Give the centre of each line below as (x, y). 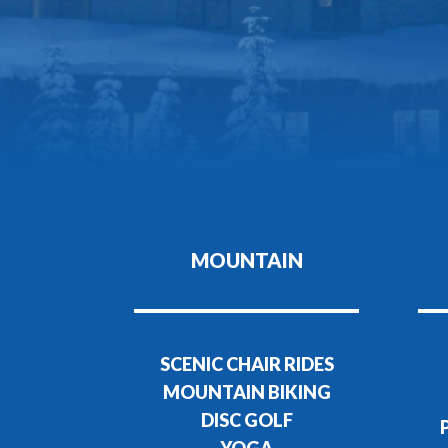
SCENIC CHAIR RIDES (246, 364)
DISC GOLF (246, 420)
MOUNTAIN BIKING (246, 392)
